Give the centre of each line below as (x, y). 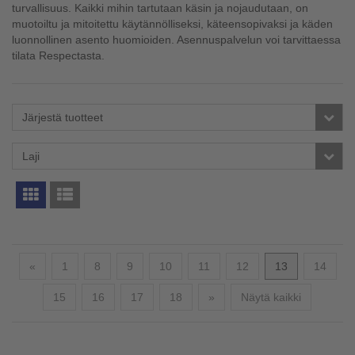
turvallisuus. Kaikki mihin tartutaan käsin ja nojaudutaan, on (160, 8)
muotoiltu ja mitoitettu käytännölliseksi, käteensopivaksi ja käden (172, 24)
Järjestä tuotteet (63, 117)
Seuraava (238, 296)
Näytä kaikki (271, 297)
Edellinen (57, 265)
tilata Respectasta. (58, 55)
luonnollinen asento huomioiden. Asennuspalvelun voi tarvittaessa (176, 40)
